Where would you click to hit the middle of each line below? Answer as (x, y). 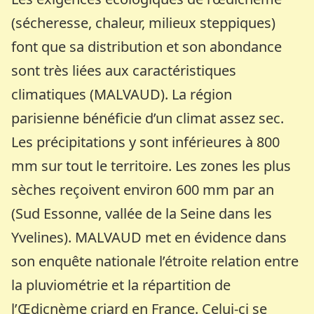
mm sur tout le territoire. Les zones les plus (151, 165)
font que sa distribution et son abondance (147, 46)
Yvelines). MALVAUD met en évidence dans (149, 237)
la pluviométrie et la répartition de (121, 285)
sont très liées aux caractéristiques (124, 70)
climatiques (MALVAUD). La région (122, 94)
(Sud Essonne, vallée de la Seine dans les (142, 213)
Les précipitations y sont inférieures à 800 (146, 142)
